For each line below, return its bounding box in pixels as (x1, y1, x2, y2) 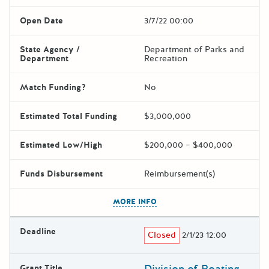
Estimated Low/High (20, 139, 102, 151)
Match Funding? (20, 81, 86, 93)
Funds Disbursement (20, 168, 103, 180)
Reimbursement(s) (144, 168, 215, 180)
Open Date (20, 14, 63, 26)
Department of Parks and (144, 43, 244, 55)
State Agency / (20, 43, 80, 55)
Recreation (144, 52, 187, 64)
